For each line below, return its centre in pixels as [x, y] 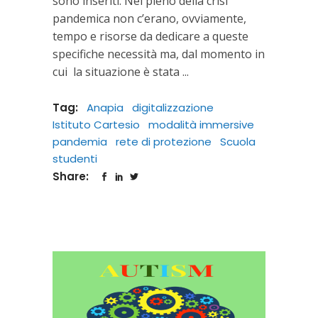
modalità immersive [201, 124]
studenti [75, 158]
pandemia [80, 141]
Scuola [238, 141]
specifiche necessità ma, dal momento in [159, 54]
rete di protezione [164, 141]
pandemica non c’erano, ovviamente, [149, 18]
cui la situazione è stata [117, 71]
